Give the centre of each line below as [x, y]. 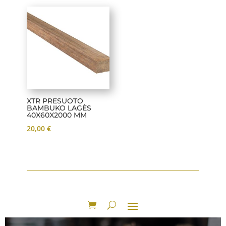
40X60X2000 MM [56, 115]
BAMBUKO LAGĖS [59, 108]
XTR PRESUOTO [55, 101]
